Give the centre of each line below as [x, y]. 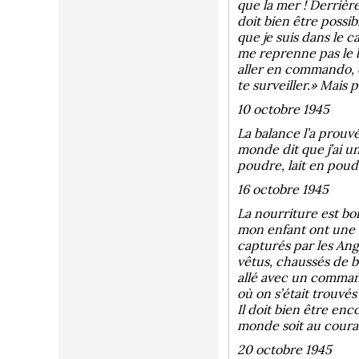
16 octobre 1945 [283, 189]
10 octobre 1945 [283, 109]
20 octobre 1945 [284, 349]
